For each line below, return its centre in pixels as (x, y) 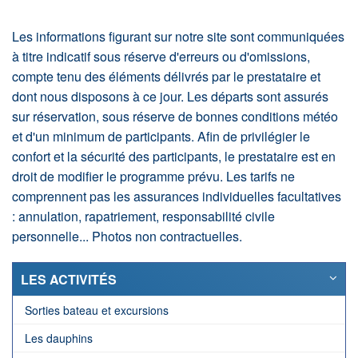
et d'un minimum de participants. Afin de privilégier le (161, 137)
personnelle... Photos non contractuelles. (127, 237)
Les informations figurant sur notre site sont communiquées (178, 37)
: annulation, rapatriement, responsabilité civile (143, 217)
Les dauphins (59, 338)
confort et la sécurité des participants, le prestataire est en (174, 157)
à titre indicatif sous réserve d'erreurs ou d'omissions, (161, 57)
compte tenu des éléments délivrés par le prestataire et (166, 77)
